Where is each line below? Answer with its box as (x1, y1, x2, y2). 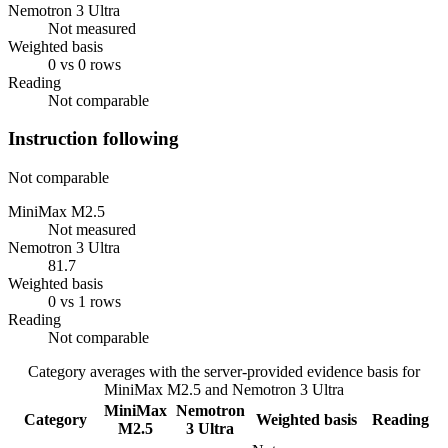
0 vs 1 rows (48, 293, 121, 310)
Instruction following (8, 128, 179, 150)
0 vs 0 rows (48, 55, 121, 73)
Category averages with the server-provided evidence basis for (28, 363, 420, 380)
